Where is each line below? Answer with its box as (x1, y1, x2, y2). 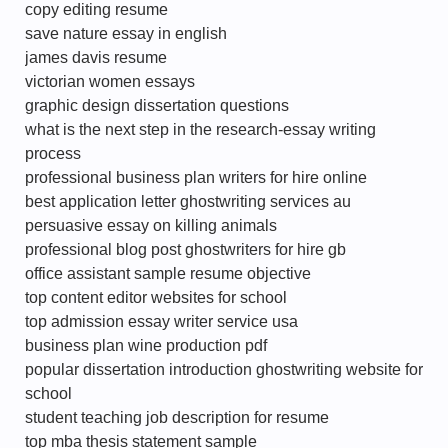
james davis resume (25, 49, 167, 66)
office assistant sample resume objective (25, 265, 311, 282)
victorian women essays (25, 73, 195, 90)
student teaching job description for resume (25, 409, 329, 426)
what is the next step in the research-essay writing (25, 121, 376, 138)
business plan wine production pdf (25, 337, 267, 354)
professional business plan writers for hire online (25, 169, 367, 186)
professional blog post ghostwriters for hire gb (25, 241, 346, 258)
